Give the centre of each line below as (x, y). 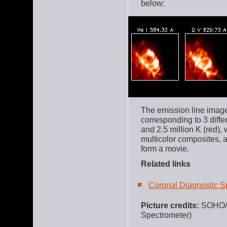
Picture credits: (170, 205)
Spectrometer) (166, 215)
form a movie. (165, 148)
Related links (166, 163)
